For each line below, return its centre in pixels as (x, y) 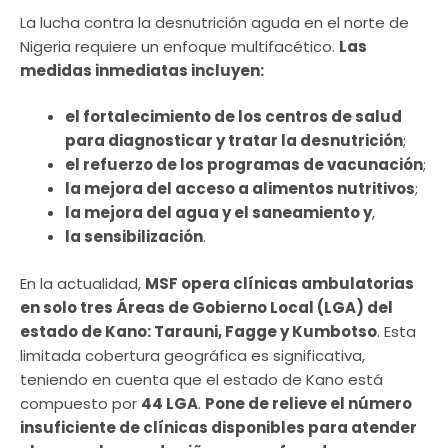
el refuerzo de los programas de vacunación (244, 165)
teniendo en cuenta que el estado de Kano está (201, 379)
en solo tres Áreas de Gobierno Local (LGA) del (206, 307)
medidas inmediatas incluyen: (142, 70)
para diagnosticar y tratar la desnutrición (234, 141)
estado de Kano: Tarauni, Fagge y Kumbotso (198, 331)
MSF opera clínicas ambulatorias (279, 283)
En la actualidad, (82, 283)
